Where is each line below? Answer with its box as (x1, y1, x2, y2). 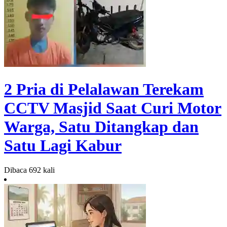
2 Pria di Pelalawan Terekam (4, 80, 204, 98)
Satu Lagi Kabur (4, 136, 122, 155)
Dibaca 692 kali (4, 166, 55, 175)
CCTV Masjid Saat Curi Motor (4, 98, 221, 117)
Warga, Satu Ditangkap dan (4, 117, 199, 136)
